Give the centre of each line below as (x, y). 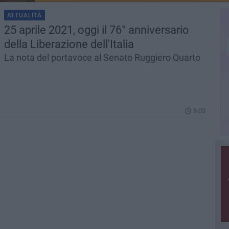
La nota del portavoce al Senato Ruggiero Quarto (102, 58)
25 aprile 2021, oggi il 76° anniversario (96, 30)
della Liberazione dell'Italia (69, 44)
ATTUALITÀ (24, 15)
